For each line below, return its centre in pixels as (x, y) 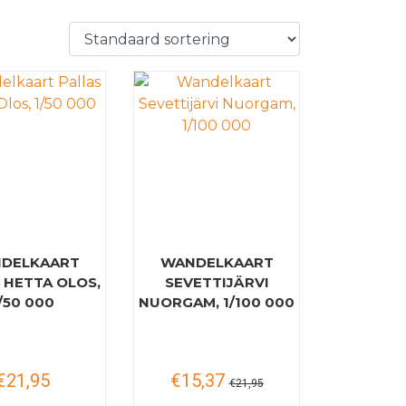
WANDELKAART (217, 262)
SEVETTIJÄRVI (217, 282)
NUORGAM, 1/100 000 (217, 302)
